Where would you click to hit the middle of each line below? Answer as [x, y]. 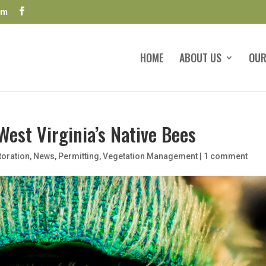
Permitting [79, 156]
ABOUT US [200, 57]
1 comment [226, 156]
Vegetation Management [151, 156]
